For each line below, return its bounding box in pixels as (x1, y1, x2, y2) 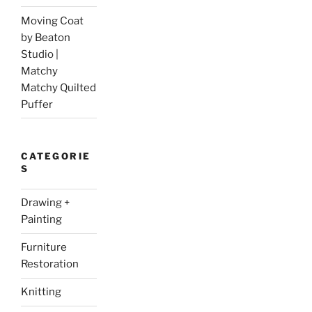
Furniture (21, 241, 67, 254)
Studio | (21, 47, 58, 61)
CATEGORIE (21, 150, 91, 162)
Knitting (21, 286, 61, 299)
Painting (21, 213, 62, 226)
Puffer (21, 97, 53, 111)
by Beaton (21, 31, 70, 44)
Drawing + (21, 196, 70, 210)
